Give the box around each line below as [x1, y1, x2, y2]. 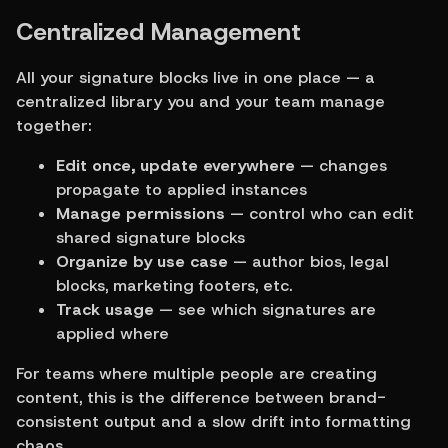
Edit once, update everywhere [56, 154, 295, 176]
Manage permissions [56, 202, 225, 224]
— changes [295, 154, 387, 176]
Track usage [56, 298, 154, 320]
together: [16, 114, 91, 136]
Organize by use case [56, 250, 228, 272]
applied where [56, 322, 169, 344]
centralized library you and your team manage [16, 90, 385, 112]
